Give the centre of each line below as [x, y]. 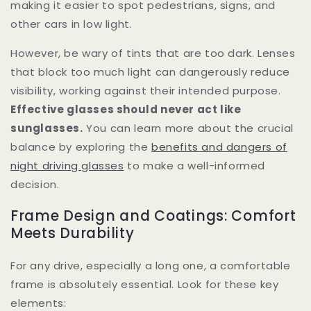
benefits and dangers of [219, 146]
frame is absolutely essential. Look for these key [145, 285]
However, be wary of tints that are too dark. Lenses [153, 53]
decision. [35, 184]
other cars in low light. [72, 24]
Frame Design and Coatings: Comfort [153, 216]
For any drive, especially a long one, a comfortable [151, 266]
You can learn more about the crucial [188, 128]
